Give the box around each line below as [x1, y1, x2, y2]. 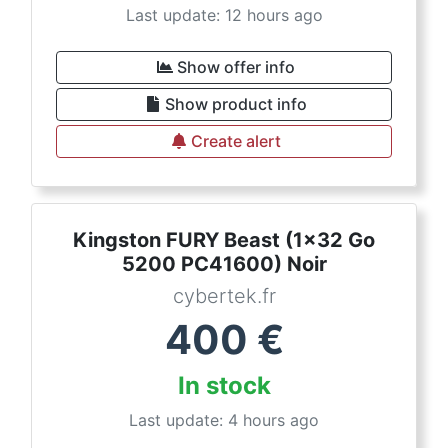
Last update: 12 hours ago [125, 5, 323, 26]
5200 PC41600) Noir [121, 252, 327, 277]
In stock [177, 371, 271, 401]
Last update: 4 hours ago [129, 410, 319, 431]
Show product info [165, 94, 307, 115]
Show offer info [177, 57, 295, 78]
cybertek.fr [172, 284, 276, 309]
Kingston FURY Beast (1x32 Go [73, 228, 375, 253]
